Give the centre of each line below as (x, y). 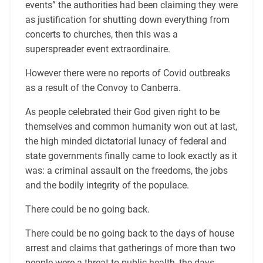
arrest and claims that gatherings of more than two (130, 248)
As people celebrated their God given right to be (122, 112)
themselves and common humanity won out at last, (131, 127)
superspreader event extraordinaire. (99, 49)
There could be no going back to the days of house (129, 234)
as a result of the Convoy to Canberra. (104, 88)
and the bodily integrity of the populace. (109, 186)
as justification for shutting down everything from (127, 20)
